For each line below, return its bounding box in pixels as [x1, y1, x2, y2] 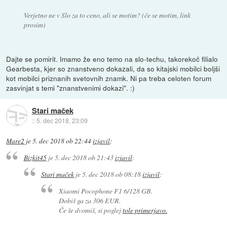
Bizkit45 [23, 153, 47, 163]
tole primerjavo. [122, 205, 167, 215]
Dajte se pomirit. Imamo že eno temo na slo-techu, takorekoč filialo [6, 53, 218, 64]
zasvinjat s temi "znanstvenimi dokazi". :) [6, 82, 135, 93]
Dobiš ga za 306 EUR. [58, 195, 121, 205]
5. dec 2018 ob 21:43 [54, 153, 113, 163]
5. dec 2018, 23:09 [36, 116, 88, 125]
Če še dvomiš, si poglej [58, 205, 123, 215]
